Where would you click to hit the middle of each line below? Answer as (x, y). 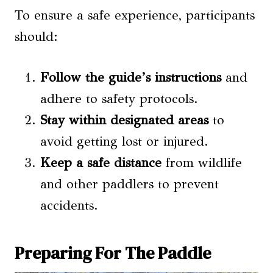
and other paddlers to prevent (129, 184)
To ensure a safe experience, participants (135, 16)
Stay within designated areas (124, 120)
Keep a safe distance (101, 163)
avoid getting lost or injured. (124, 142)
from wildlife (202, 163)
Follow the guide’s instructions (131, 78)
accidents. (69, 206)
